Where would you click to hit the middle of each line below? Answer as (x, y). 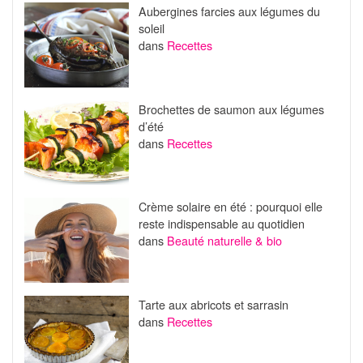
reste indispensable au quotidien (221, 224)
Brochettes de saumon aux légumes (231, 109)
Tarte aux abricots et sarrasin (213, 304)
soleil (151, 28)
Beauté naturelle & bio (224, 241)
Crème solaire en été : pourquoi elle (230, 207)
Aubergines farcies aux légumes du (229, 11)
